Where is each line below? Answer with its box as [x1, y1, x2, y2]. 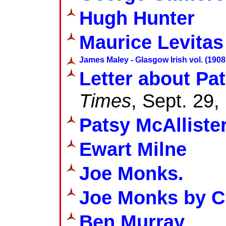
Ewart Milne [79, 138, 187, 160]
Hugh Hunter [79, 7, 195, 29]
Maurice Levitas [79, 31, 223, 53]
